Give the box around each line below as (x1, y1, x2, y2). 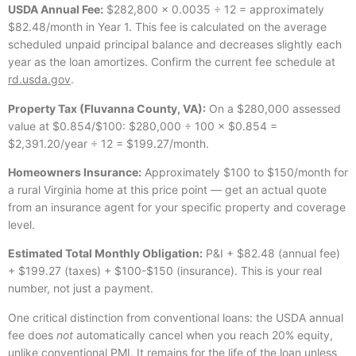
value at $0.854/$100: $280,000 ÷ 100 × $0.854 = (8, 118, 277, 133)
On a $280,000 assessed (206, 101, 341, 115)
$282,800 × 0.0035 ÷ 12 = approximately (103, 2, 324, 17)
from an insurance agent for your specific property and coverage (8, 200, 346, 215)
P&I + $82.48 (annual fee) (203, 246, 340, 261)
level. (8, 218, 35, 232)
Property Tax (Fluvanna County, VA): (8, 101, 206, 115)
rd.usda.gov (8, 72, 71, 87)
